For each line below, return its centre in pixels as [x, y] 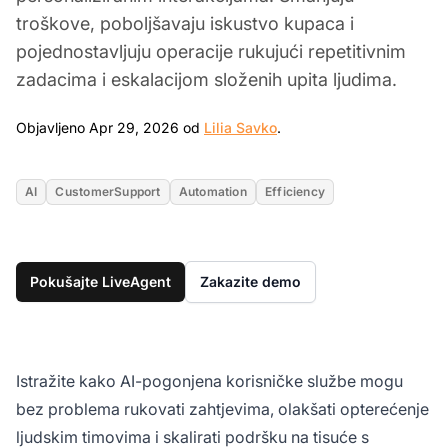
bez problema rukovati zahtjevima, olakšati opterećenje [222, 408]
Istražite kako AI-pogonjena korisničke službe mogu [209, 380]
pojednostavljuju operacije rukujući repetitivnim [211, 51]
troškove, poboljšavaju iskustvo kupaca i [185, 23]
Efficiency [295, 191]
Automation [212, 191]
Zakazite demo [250, 281]
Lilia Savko [240, 127]
